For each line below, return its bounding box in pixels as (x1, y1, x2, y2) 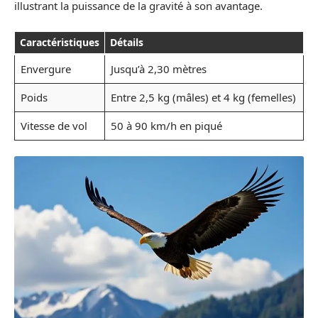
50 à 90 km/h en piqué (110, 118, 222, 133)
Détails (110, 35, 143, 49)
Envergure (20, 61, 71, 76)
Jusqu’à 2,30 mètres (110, 61, 207, 76)
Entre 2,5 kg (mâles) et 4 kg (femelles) (110, 89, 296, 104)
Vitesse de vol (20, 118, 87, 133)
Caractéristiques (20, 35, 99, 49)
